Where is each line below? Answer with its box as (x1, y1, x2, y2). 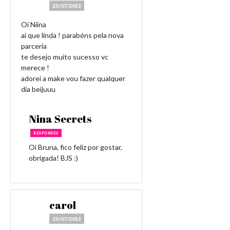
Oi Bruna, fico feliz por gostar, (29, 143, 122, 151)
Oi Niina (21, 20, 46, 29)
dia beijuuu (21, 85, 55, 93)
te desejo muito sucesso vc (21, 52, 108, 61)
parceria (21, 42, 47, 50)
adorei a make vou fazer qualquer (21, 74, 125, 83)
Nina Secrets (29, 112, 91, 126)
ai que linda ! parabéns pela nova (21, 31, 124, 40)
